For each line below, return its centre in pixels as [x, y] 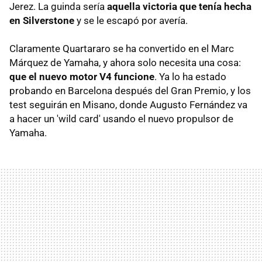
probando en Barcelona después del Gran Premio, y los [130, 90]
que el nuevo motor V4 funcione [82, 76]
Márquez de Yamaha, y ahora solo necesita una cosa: [125, 62]
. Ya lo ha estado [190, 76]
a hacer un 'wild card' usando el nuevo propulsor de [121, 118]
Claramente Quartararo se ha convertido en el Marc [122, 48]
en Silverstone [42, 20]
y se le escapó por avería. [131, 20]
